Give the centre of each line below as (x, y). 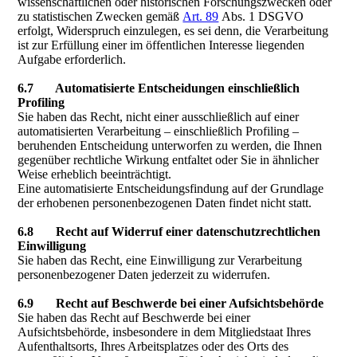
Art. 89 (201, 16)
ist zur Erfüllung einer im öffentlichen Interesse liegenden (161, 45)
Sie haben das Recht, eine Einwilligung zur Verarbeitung (160, 260)
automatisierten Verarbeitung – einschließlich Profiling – (159, 131)
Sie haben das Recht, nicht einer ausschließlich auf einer (159, 117)
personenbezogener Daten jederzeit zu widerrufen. (144, 275)
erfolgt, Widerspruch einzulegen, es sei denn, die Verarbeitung (173, 31)
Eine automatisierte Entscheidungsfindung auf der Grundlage (171, 188)
